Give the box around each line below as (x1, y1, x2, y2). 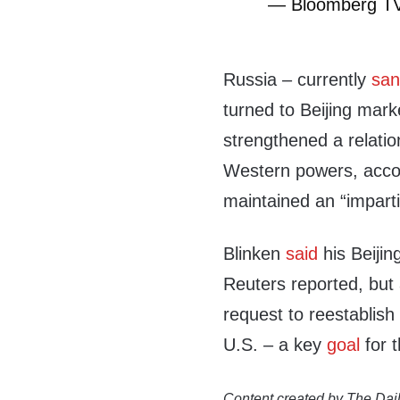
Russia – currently (223, 70, 372, 89)
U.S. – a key (223, 335, 328, 354)
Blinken (223, 244, 287, 263)
